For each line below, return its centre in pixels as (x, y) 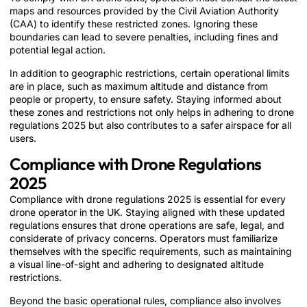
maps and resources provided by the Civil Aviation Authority (144, 11)
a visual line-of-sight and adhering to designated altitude (137, 265)
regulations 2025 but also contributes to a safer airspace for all (150, 125)
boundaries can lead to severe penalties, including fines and (144, 37)
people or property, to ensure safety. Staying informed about (146, 99)
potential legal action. (58, 50)
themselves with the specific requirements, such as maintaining (151, 251)
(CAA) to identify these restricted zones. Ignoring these (134, 24)
